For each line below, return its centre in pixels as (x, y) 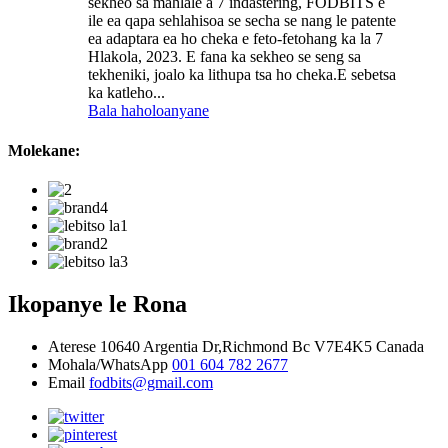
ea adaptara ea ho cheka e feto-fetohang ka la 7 (235, 39)
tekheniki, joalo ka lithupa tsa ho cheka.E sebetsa (242, 75)
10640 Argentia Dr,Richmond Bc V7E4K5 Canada (262, 346)
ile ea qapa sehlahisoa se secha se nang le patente (242, 21)
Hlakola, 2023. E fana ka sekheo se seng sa (224, 57)
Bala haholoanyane (148, 111)
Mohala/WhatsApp (108, 364)
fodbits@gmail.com (151, 382)
